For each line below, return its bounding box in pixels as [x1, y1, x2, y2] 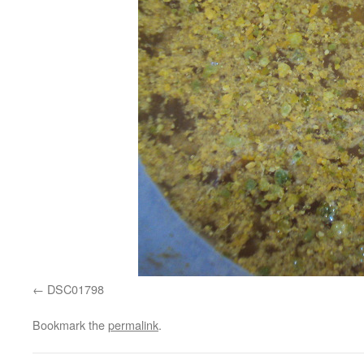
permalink [108, 315, 158, 333]
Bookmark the [32, 315, 108, 333]
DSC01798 [47, 279, 104, 297]
